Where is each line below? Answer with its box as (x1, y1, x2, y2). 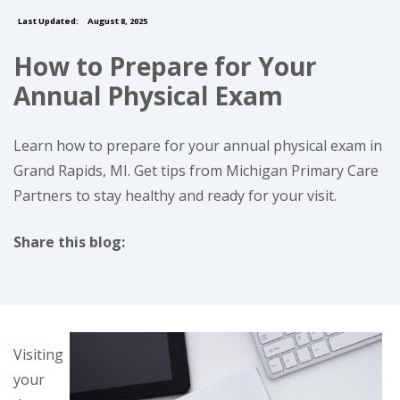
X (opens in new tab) (48, 256, 184, 276)
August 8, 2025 (86, 15, 147, 27)
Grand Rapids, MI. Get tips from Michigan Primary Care (13, 161, 379, 180)
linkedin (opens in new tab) (84, 256, 264, 276)
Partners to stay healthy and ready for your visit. (13, 186, 337, 205)
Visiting (13, 345, 63, 364)
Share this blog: (13, 232, 125, 252)
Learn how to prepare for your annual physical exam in (13, 136, 382, 155)
